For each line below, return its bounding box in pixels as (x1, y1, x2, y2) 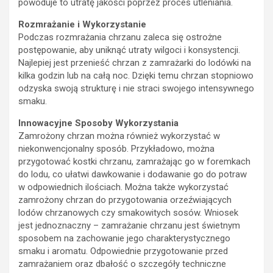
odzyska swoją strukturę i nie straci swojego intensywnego (18, 83, 254, 94)
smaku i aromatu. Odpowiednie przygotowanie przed (18, 246, 228, 257)
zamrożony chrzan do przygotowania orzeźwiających (18, 194, 232, 205)
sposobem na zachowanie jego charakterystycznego (18, 233, 230, 244)
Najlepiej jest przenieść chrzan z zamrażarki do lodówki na (18, 57, 251, 68)
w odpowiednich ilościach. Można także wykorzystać (18, 182, 229, 193)
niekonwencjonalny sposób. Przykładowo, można (18, 143, 214, 154)
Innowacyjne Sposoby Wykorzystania (18, 118, 179, 129)
